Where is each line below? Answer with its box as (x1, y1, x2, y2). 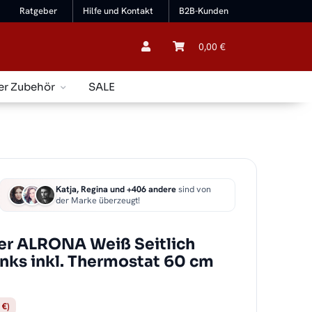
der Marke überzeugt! (56, 194, 141, 207)
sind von (176, 183, 212, 196)
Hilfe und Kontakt (83, 5, 154, 17)
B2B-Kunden (179, 5, 228, 17)
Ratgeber (19, 5, 58, 17)
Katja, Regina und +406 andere (56, 183, 177, 196)
